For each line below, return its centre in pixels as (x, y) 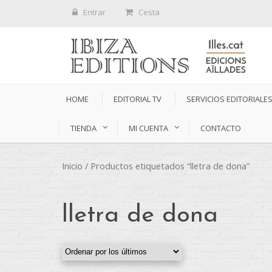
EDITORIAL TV (138, 99)
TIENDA (83, 128)
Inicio (72, 166)
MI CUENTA (148, 128)
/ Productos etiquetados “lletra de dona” (166, 166)
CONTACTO (221, 128)
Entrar (94, 12)
